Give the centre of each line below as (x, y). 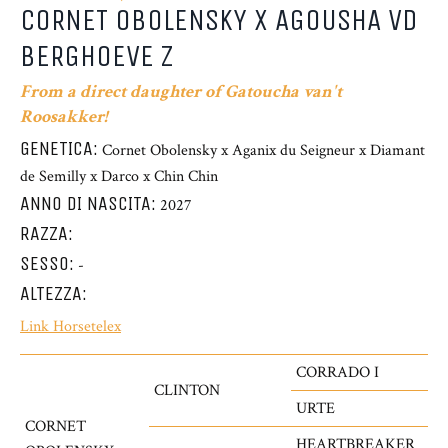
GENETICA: (59, 148)
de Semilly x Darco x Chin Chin (119, 176)
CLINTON (187, 390)
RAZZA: (46, 233)
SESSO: (47, 263)
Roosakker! (63, 116)
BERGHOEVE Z (96, 56)
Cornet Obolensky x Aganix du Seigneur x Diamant (263, 150)
